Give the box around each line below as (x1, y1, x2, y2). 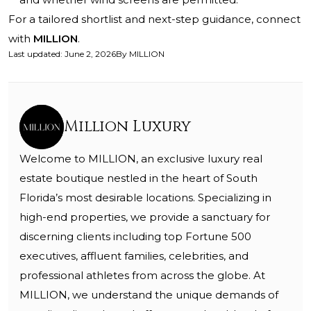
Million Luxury (64, 117, 191, 137)
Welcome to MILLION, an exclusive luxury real (19, 152, 262, 166)
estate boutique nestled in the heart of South (19, 171, 258, 185)
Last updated (8, 49, 60, 60)
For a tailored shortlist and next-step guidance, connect (8, 12, 301, 26)
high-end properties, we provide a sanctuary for (19, 210, 270, 224)
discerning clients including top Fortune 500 (19, 230, 251, 244)
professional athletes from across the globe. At (19, 269, 265, 283)
